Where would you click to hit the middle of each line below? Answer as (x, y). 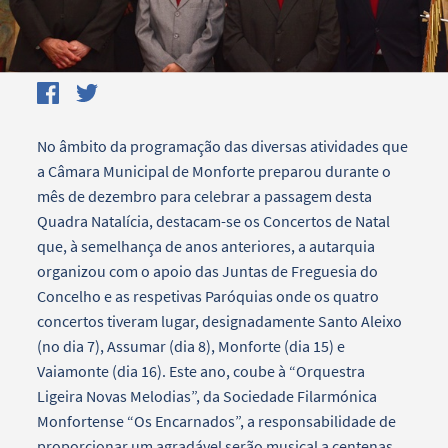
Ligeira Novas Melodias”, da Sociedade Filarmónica (207, 395)
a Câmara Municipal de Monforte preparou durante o (214, 170)
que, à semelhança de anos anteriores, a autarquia (206, 245)
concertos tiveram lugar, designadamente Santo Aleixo (220, 320)
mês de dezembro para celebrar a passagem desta (205, 195)
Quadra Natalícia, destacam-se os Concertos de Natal (214, 220)
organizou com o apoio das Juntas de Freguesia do (208, 270)
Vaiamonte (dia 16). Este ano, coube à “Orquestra (201, 370)
